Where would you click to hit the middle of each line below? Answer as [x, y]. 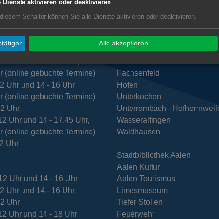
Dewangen [136, 49]
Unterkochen [139, 96]
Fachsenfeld [138, 73]
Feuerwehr [135, 214]
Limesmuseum [142, 190]
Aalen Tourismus [146, 178]
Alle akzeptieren [123, 43]
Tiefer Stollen [140, 202]
